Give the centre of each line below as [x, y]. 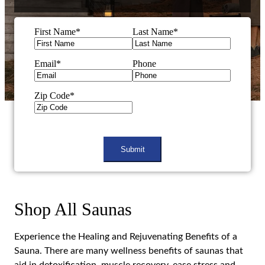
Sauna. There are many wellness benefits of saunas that [129, 233]
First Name [55, 14]
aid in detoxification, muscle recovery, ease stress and [125, 247]
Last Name [153, 14]
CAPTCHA [155, 89]
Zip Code [52, 78]
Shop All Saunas [73, 191]
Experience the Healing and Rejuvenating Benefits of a [126, 219]
